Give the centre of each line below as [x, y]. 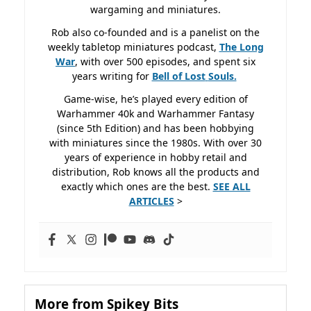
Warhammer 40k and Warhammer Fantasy [155, 113]
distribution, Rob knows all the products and [155, 171]
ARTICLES [151, 201]
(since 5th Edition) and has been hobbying [155, 128]
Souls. [222, 76]
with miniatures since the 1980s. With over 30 [155, 142]
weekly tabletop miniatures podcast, [133, 47]
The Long [241, 47]
